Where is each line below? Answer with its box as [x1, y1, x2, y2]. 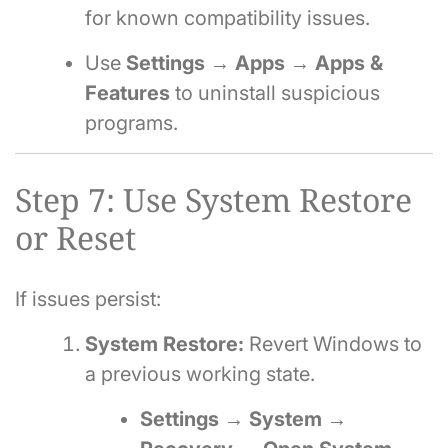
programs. [85, 111, 178, 136]
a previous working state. [85, 361, 315, 386]
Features [85, 81, 170, 106]
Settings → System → [140, 406, 347, 431]
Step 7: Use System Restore [15, 177, 412, 221]
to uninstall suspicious [170, 81, 380, 106]
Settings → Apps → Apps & [126, 51, 383, 76]
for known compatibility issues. [85, 6, 370, 31]
